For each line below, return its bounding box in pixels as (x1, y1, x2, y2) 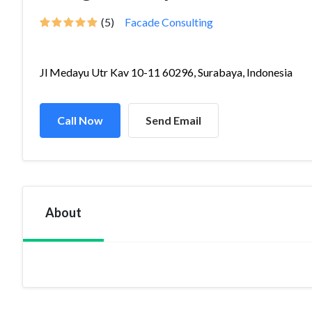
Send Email (146, 114, 201, 127)
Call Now (57, 114, 103, 127)
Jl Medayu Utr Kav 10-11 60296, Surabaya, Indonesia (40, 65, 292, 79)
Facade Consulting (125, 15, 213, 29)
